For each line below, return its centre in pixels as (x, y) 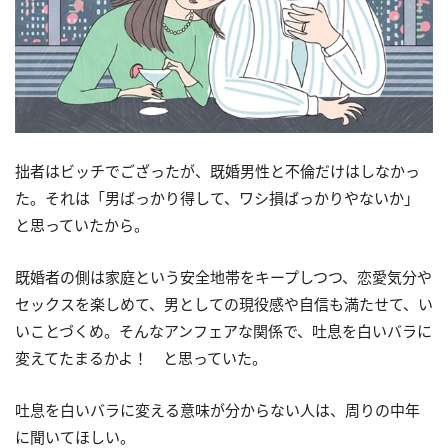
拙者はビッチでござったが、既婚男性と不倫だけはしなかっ (217, 170)
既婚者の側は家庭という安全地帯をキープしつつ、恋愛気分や (223, 276)
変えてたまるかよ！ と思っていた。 (141, 357)
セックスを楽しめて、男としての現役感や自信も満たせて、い (224, 303)
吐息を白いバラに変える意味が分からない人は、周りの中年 (217, 409)
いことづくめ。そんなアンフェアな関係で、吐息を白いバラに (223, 330)
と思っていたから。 (82, 224)
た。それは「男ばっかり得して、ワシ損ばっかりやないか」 (217, 197)
